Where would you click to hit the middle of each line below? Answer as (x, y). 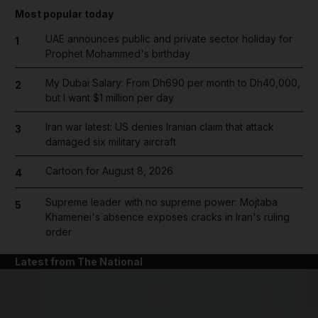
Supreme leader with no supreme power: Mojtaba (161, 202)
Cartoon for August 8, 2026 (109, 170)
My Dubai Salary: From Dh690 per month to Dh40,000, (172, 82)
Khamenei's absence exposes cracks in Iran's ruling (167, 217)
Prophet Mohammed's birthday (117, 53)
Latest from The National (79, 262)
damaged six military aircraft (110, 141)
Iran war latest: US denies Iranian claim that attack (159, 126)
